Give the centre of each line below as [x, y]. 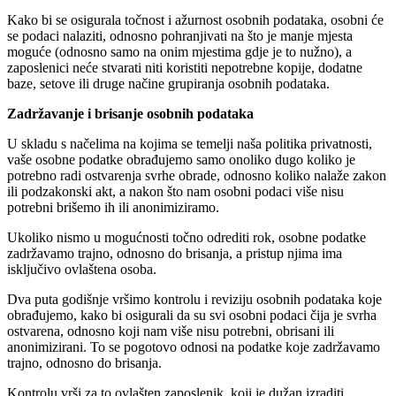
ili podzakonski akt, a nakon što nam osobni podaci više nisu [175, 191]
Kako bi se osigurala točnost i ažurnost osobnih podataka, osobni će [195, 19]
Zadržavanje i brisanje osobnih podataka [130, 113]
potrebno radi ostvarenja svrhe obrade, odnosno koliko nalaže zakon [197, 175]
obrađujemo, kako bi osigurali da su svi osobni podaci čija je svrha [192, 315]
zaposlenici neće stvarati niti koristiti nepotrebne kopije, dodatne [185, 67]
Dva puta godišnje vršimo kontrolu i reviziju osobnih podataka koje [194, 299]
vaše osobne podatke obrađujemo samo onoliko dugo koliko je [181, 159]
